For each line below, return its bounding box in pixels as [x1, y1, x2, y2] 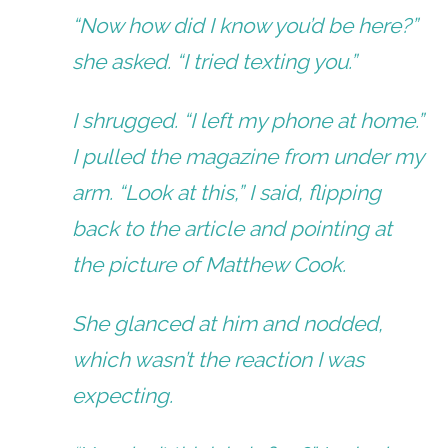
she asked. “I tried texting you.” [72, 48, 358, 74]
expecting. [72, 382, 174, 408]
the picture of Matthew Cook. [72, 251, 347, 277]
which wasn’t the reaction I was [72, 346, 365, 372]
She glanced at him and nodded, [72, 310, 384, 336]
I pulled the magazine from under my [72, 143, 424, 169]
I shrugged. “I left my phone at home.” [72, 107, 425, 133]
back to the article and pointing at [72, 215, 393, 241]
